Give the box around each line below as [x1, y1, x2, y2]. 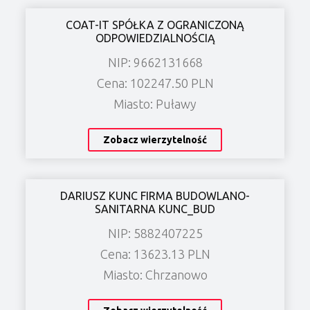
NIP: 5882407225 [107, 226, 203, 240]
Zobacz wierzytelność [103, 134, 207, 145]
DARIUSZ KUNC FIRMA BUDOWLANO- [60, 189, 250, 202]
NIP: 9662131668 [107, 55, 203, 69]
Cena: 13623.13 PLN [100, 246, 210, 261]
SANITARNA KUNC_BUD [95, 202, 215, 215]
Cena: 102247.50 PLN [96, 75, 214, 90]
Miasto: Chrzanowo [102, 267, 208, 282]
